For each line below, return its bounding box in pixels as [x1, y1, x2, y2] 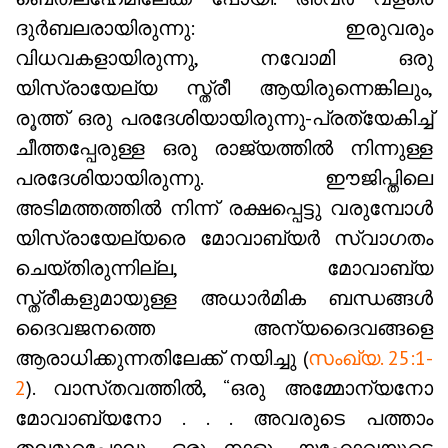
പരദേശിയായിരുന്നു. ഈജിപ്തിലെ [15, 165, 433, 192]
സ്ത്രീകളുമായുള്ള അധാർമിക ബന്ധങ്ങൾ [15, 285, 433, 312]
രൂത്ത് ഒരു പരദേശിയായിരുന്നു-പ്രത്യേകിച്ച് [15, 105, 433, 132]
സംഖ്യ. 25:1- [307, 345, 434, 372]
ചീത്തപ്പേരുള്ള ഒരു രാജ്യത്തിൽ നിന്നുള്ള [15, 135, 433, 162]
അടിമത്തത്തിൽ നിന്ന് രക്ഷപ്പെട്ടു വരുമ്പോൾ [15, 195, 433, 222]
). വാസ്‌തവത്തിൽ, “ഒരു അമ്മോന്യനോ [26, 375, 433, 402]
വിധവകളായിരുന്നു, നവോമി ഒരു [15, 45, 433, 72]
